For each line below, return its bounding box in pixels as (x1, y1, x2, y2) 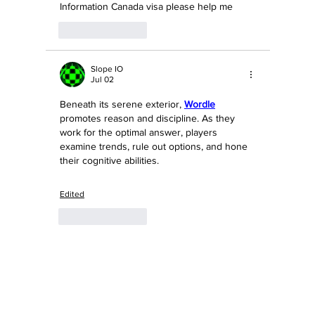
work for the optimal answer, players (60, 126, 220, 138)
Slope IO (91, 63, 123, 74)
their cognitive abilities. (60, 154, 159, 166)
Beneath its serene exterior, (60, 98, 184, 110)
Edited (60, 188, 84, 199)
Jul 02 (91, 74, 114, 84)
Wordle (184, 98, 215, 110)
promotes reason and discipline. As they (60, 112, 238, 124)
